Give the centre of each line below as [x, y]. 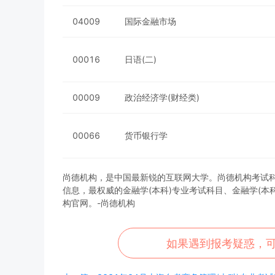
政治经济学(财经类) [162, 97]
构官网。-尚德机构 [99, 203]
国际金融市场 [150, 21]
